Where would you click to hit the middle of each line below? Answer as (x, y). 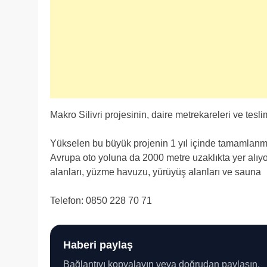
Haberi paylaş (98, 244)
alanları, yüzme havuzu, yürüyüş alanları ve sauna (156, 172)
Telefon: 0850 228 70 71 (101, 200)
